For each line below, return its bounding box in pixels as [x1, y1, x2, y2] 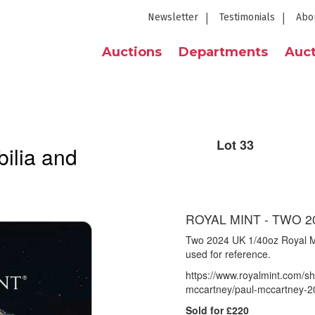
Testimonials [219, 11, 275, 23]
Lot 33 [217, 136, 254, 154]
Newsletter [148, 11, 198, 23]
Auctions [102, 44, 162, 60]
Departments [179, 44, 268, 60]
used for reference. [186, 247, 271, 261]
